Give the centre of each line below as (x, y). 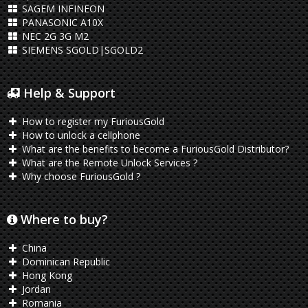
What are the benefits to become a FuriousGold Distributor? (154, 149)
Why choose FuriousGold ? (79, 176)
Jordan (35, 289)
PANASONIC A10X (61, 22)
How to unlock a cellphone (79, 135)
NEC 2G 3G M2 (54, 36)
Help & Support (68, 93)
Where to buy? (63, 219)
